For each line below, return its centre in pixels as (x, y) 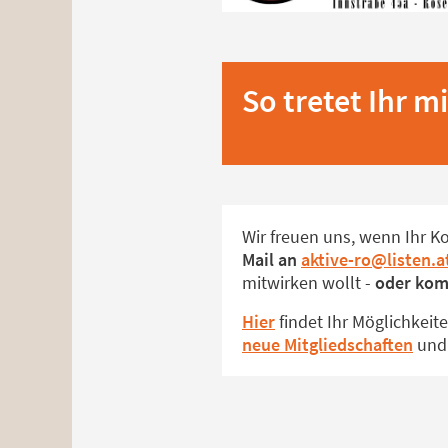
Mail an (271, 260)
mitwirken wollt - (308, 283)
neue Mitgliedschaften (327, 345)
